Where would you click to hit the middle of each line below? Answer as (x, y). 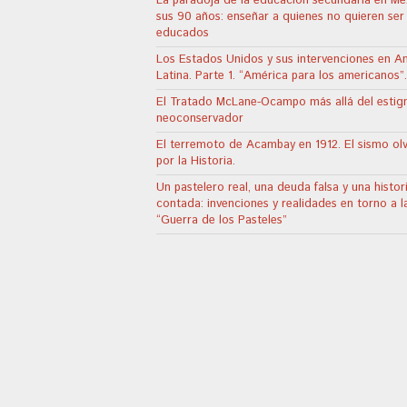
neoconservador (200, 118)
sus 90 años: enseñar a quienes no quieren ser (280, 16)
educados (183, 33)
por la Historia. (196, 161)
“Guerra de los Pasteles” (222, 220)
